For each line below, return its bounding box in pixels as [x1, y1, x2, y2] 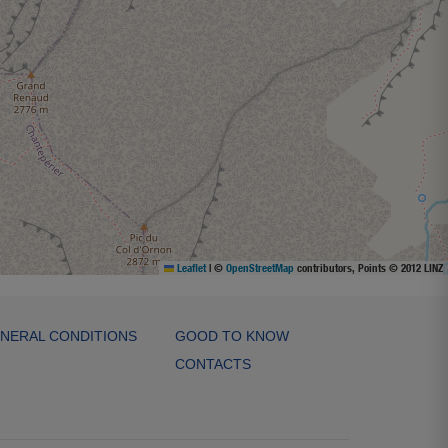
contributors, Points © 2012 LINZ [294, 261, 443, 274]
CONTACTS [174, 355, 251, 372]
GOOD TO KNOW [174, 327, 289, 344]
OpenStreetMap [226, 261, 294, 274]
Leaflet [174, 261, 206, 274]
